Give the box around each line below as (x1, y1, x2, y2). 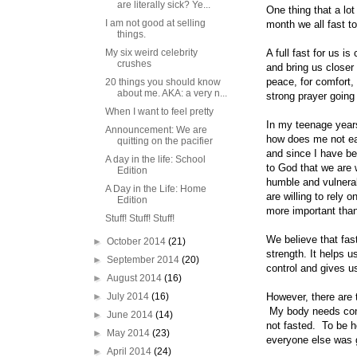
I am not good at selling (104, 18, 206, 29)
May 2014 (107, 328, 153, 339)
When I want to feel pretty (104, 106, 214, 117)
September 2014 (107, 254, 182, 265)
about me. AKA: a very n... (116, 88, 227, 99)
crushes (116, 58, 151, 69)
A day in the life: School (104, 154, 206, 165)
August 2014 (107, 273, 165, 284)
